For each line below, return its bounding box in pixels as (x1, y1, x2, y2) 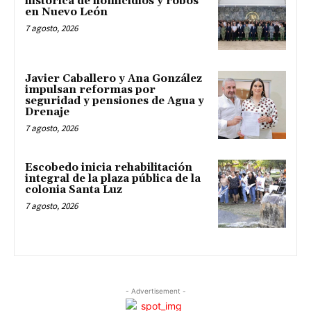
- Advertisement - (125, 286, 186, 295)
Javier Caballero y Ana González (25, 72, 202, 86)
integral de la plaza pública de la (25, 171, 201, 185)
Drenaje (25, 106, 69, 119)
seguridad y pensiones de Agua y (25, 94, 204, 108)
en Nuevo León (25, 6, 108, 19)
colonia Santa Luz (25, 183, 122, 196)
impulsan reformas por (25, 83, 155, 97)
